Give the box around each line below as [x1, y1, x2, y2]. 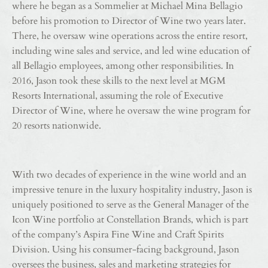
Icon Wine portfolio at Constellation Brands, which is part [12, 213, 248, 227]
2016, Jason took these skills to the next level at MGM [12, 74, 226, 88]
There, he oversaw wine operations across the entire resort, [12, 29, 248, 43]
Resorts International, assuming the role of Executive [12, 89, 223, 103]
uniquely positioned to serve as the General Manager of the [12, 198, 249, 212]
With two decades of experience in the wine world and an [12, 168, 246, 182]
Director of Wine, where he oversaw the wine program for [12, 104, 251, 118]
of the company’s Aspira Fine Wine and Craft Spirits [12, 228, 224, 242]
